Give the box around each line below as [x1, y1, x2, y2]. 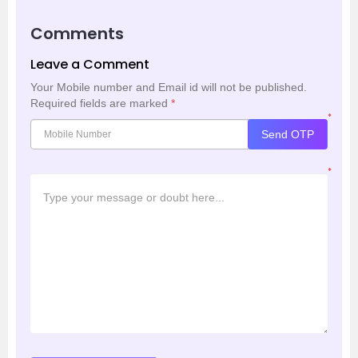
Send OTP [261, 127, 314, 141]
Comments [30, 22, 124, 45]
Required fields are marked [30, 97, 171, 109]
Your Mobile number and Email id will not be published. [30, 81, 307, 93]
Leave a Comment [30, 55, 149, 74]
